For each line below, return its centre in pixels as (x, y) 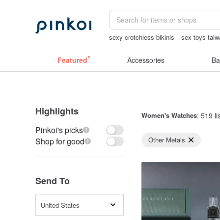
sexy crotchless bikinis (142, 37)
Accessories (146, 60)
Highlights (57, 111)
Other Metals (167, 140)
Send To (53, 181)
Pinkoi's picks (59, 130)
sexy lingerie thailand (139, 46)
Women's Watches (169, 115)
